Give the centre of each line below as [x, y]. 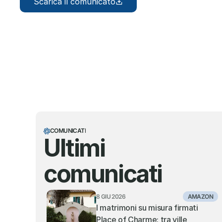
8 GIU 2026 [111, 196]
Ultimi [74, 148]
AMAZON [200, 196]
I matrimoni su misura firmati [147, 208]
